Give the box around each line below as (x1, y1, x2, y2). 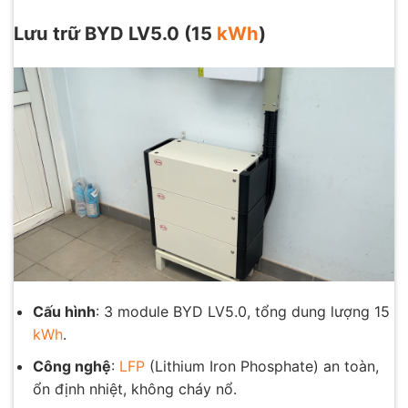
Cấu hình (32, 302, 96, 321)
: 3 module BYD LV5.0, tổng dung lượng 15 (95, 302, 390, 321)
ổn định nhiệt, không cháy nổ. (32, 379, 237, 398)
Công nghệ (32, 356, 111, 375)
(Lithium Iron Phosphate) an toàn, (144, 356, 379, 375)
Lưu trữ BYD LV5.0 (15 (14, 22, 217, 46)
